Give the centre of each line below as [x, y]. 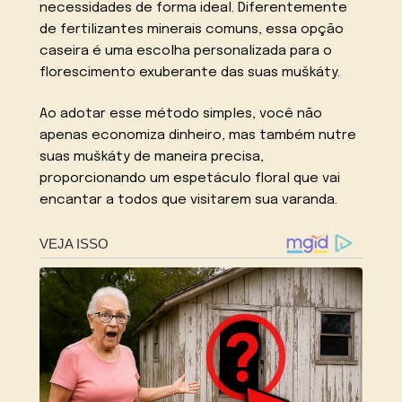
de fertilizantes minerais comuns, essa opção [192, 29]
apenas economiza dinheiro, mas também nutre [198, 136]
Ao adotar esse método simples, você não [181, 114]
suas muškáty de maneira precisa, [152, 157]
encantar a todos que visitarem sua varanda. [189, 201]
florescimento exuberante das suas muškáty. [190, 72]
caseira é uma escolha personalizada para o [186, 51]
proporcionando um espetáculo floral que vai [190, 179]
